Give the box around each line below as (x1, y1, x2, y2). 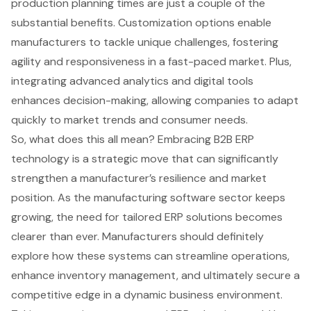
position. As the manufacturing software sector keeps (11, 190, 285, 205)
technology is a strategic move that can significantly (11, 151, 278, 166)
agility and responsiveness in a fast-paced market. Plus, (11, 53, 292, 69)
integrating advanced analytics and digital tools (11, 73, 253, 88)
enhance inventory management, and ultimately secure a (11, 267, 300, 283)
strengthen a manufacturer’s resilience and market (11, 170, 267, 185)
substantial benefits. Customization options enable (11, 15, 271, 30)
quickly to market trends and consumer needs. (11, 112, 248, 127)
